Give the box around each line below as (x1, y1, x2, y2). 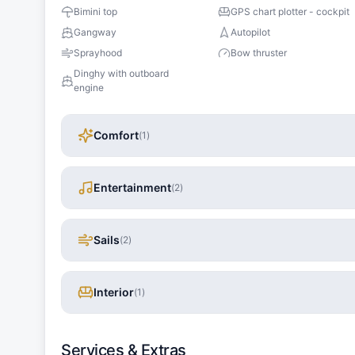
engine (74, 81, 104, 94)
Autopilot (231, 25, 271, 38)
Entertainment (94, 180, 171, 194)
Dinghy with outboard (74, 67, 169, 79)
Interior (94, 284, 134, 299)
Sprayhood (74, 46, 122, 59)
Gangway (74, 25, 116, 38)
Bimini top (74, 5, 117, 17)
